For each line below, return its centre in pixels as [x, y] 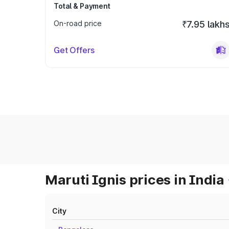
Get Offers [74, 50]
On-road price [78, 23]
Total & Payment [82, 6]
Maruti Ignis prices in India [135, 180]
